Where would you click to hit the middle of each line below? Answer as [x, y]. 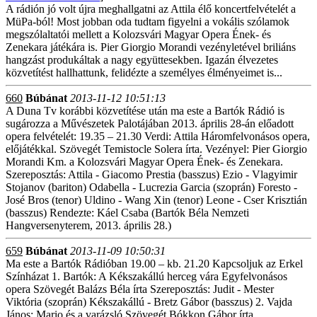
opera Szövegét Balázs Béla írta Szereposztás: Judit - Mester [140, 289]
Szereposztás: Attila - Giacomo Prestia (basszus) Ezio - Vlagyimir [151, 174]
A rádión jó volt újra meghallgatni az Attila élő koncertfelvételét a [151, 9]
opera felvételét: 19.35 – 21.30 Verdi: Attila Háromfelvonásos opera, [158, 136]
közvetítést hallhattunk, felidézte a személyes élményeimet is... [144, 73]
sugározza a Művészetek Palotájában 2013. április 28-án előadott [150, 123]
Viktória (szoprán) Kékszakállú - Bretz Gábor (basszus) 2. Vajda [149, 302]
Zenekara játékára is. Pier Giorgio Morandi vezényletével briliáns [151, 47]
